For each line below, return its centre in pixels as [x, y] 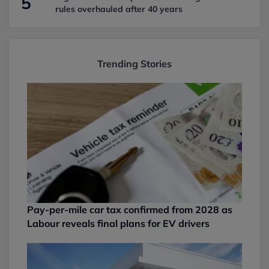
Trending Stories [134, 64]
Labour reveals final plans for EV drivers [118, 224]
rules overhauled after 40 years [119, 9]
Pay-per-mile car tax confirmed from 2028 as [130, 210]
